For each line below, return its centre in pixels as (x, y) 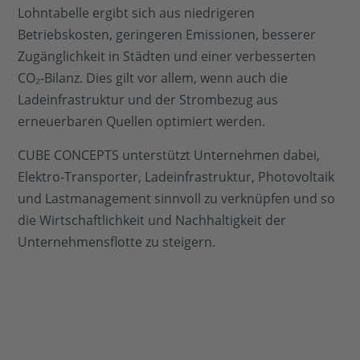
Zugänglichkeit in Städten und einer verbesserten (167, 57)
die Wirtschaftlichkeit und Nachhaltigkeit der (152, 220)
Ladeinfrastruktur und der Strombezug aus (148, 100)
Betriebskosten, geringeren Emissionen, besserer (167, 35)
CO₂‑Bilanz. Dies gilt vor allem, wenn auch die (153, 78)
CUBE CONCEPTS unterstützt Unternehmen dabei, (169, 155)
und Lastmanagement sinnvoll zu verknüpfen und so (177, 198)
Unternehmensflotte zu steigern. (117, 241)
